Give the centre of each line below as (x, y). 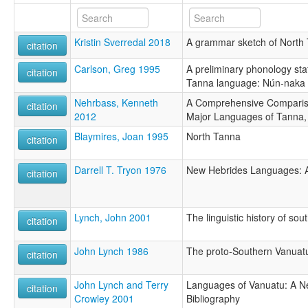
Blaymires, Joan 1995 (121, 136)
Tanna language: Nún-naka (246, 83)
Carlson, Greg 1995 (117, 69)
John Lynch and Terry (121, 285)
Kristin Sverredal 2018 (122, 42)
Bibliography (213, 299)
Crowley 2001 (104, 299)
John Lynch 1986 (111, 251)
